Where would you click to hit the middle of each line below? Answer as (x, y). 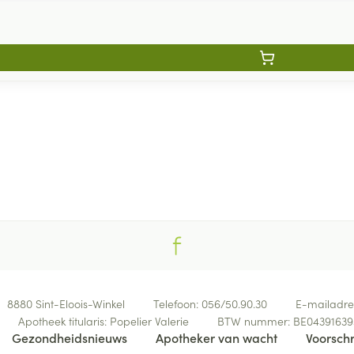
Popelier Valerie (149, 321)
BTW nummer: (255, 321)
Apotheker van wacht (216, 337)
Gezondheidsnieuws (69, 337)
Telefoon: (177, 303)
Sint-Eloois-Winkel (80, 303)
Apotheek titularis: (64, 321)
